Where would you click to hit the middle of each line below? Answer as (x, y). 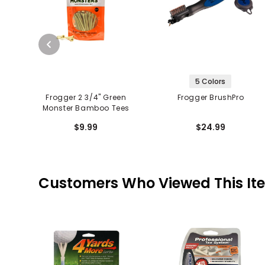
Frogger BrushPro (211, 98)
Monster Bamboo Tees (86, 108)
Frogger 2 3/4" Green (86, 98)
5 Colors (211, 82)
